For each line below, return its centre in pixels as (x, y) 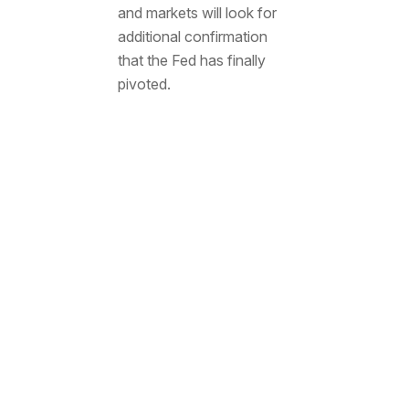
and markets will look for (197, 13)
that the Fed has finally (191, 61)
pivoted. (144, 84)
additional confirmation (192, 37)
